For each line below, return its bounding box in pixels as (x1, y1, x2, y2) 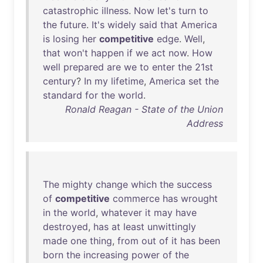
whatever (101, 207, 142, 218)
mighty (62, 178, 93, 190)
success (177, 178, 212, 190)
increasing (83, 249, 129, 261)
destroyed (43, 221, 88, 232)
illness (102, 5, 129, 16)
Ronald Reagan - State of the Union (65, 103, 223, 115)
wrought (181, 193, 218, 204)
